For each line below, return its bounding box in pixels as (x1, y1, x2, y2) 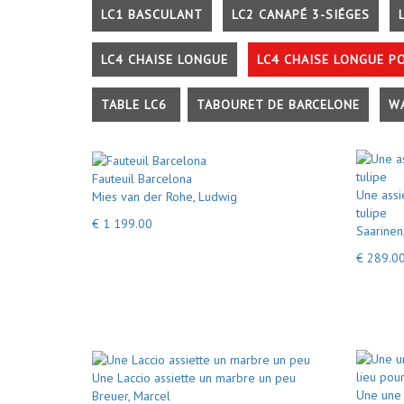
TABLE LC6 (101, 96, 171, 113)
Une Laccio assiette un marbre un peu (92, 370, 296, 386)
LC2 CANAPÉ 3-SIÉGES (232, 6, 370, 23)
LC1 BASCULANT (101, 6, 203, 23)
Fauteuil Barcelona (92, 170, 192, 187)
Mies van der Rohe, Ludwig (92, 188, 237, 205)
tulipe (355, 205, 387, 221)
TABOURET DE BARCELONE (197, 96, 360, 113)
